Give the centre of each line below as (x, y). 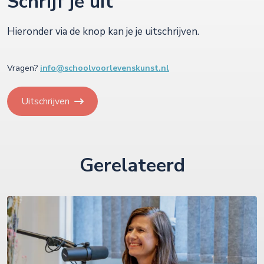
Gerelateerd (132, 166)
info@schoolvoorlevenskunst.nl (105, 68)
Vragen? (22, 68)
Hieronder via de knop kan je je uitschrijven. (103, 32)
